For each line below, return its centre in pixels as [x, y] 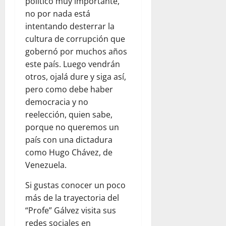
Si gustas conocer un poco [75, 185]
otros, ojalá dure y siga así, [76, 77]
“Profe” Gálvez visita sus [71, 211]
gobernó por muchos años [76, 52]
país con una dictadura [69, 140]
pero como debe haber [69, 90]
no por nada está [58, 14]
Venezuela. [46, 165]
